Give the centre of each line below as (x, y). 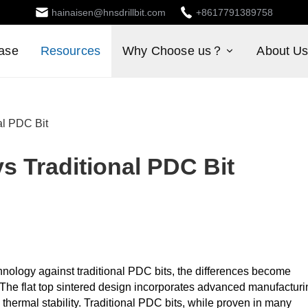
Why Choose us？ (173, 51)
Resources (70, 51)
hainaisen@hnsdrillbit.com (109, 12)
